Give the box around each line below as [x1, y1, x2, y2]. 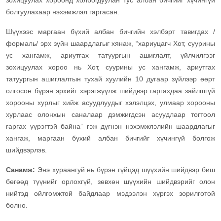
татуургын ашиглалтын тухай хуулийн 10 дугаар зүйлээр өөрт [6, 75, 215, 83]
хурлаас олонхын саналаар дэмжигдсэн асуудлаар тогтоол [6, 110, 215, 119]
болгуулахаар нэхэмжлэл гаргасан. [6, 8, 119, 16]
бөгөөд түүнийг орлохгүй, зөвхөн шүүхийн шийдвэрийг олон [6, 178, 215, 186]
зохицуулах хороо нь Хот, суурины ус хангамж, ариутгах [6, 63, 215, 72]
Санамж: [6, 166, 37, 174]
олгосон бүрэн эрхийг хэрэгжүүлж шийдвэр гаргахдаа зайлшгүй [6, 87, 215, 95]
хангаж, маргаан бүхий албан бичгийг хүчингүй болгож [6, 134, 215, 143]
